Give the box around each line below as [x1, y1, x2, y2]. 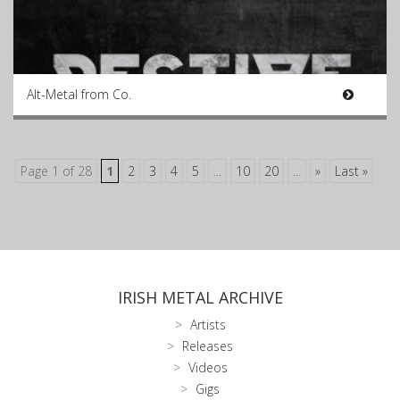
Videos [187, 359, 228, 376]
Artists [189, 316, 226, 333]
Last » [335, 162, 368, 179]
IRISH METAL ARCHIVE [117, 287, 283, 308]
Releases [182, 337, 233, 354]
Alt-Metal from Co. [27, 86, 131, 103]
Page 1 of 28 [21, 162, 92, 179]
